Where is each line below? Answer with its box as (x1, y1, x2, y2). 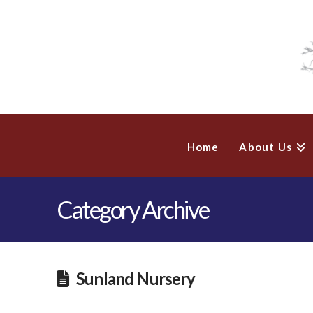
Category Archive (56, 195, 209, 224)
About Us (239, 140, 293, 154)
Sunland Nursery (76, 268, 196, 289)
